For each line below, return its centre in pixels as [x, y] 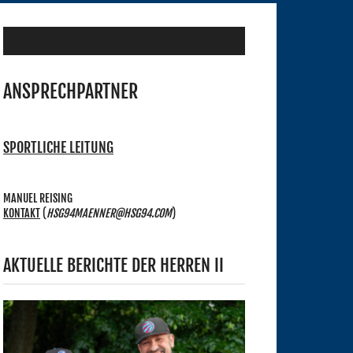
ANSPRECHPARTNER [71, 92]
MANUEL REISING [38, 199]
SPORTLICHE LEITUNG [58, 148]
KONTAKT [22, 214]
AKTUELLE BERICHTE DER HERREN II [113, 266]
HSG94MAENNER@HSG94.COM [109, 214]
